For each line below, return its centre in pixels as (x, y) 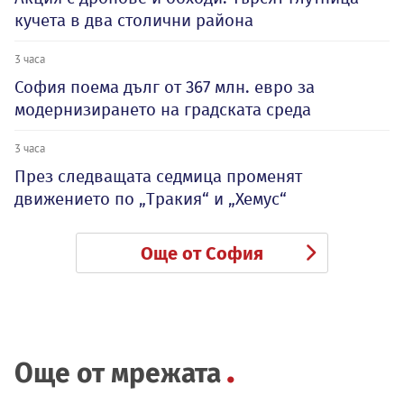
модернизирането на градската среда (163, 110)
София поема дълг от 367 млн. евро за (165, 87)
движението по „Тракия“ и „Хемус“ (151, 199)
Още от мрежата (118, 374)
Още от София (202, 254)
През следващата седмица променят (158, 177)
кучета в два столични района (134, 21)
